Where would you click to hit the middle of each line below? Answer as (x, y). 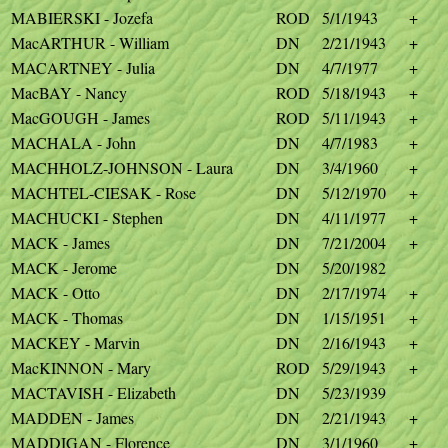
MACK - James (60, 242)
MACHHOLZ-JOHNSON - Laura (122, 167)
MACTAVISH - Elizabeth (93, 392)
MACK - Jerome (64, 267)
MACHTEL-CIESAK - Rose (103, 192)
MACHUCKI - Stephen (87, 217)
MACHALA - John (73, 142)
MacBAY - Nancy (69, 92)
